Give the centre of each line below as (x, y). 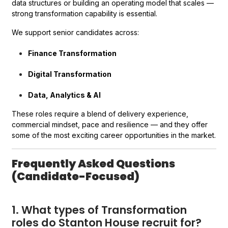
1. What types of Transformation (99, 210)
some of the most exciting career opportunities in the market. (114, 135)
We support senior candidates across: (76, 32)
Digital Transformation (70, 74)
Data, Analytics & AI (65, 95)
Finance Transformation (73, 53)
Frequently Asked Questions (94, 164)
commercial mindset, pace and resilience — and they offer (110, 124)
